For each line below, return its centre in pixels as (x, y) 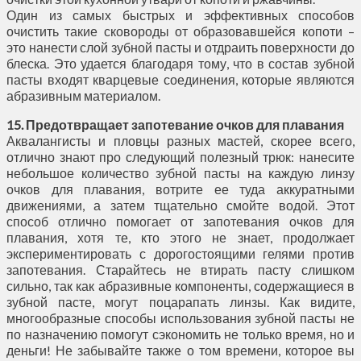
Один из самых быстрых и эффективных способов (180, 15)
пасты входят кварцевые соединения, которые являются (180, 79)
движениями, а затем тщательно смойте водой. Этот (180, 205)
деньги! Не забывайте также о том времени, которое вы (180, 350)
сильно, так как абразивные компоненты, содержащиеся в (180, 285)
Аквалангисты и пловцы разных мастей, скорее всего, (180, 140)
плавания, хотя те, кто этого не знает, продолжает (180, 237)
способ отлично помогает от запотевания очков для (180, 221)
